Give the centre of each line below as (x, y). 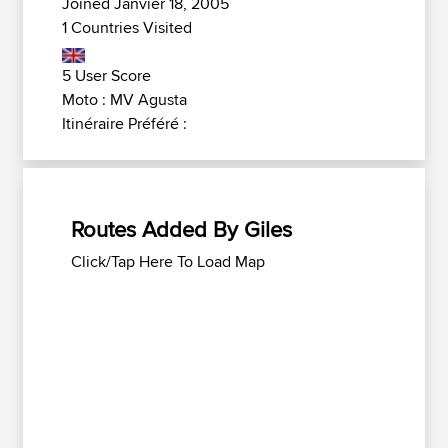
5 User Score (106, 75)
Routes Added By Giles (181, 229)
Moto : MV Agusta (124, 99)
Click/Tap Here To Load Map (168, 261)
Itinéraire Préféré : (124, 123)
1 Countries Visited (127, 27)
